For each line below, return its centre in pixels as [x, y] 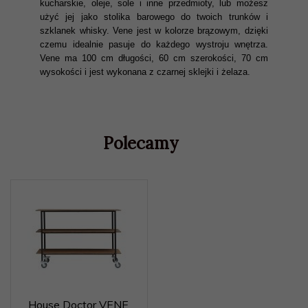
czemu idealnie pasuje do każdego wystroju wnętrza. [154, 44]
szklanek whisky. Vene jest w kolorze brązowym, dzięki [154, 31]
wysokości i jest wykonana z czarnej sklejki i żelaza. [146, 72]
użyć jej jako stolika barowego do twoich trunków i [154, 17]
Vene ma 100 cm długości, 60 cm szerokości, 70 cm [154, 58]
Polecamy [140, 143]
